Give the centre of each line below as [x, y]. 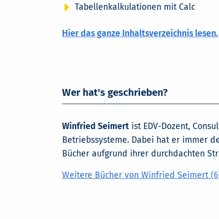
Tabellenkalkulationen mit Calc [135, 7]
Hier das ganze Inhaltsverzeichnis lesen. [140, 33]
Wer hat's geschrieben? [115, 93]
